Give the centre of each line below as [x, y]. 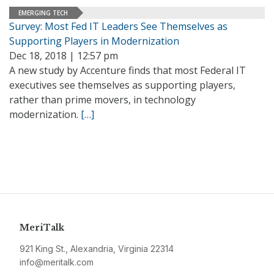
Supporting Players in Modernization [94, 41]
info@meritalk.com [57, 262]
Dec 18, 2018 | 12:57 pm [64, 56]
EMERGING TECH [43, 13]
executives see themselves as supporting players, [122, 85]
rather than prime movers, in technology [102, 100]
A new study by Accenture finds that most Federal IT [128, 70]
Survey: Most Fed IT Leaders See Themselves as [118, 26]
